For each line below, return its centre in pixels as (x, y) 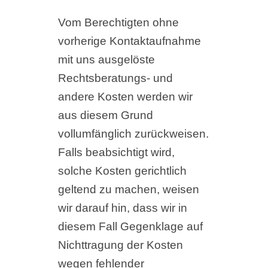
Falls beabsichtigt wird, (116, 153)
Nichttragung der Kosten (120, 245)
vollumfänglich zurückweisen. (133, 134)
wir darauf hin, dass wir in (122, 208)
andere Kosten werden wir (125, 97)
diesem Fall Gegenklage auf (130, 227)
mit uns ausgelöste (106, 60)
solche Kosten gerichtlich (122, 171)
